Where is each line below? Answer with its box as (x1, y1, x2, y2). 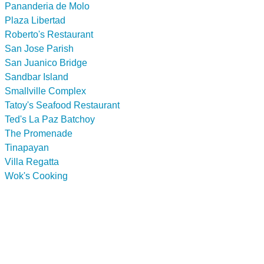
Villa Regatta (5, 156, 59, 167)
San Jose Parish (5, 43, 74, 54)
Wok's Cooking (5, 170, 68, 181)
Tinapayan (5, 142, 49, 153)
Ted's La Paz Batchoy (5, 114, 95, 124)
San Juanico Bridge (5, 57, 87, 68)
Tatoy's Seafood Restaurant (5, 100, 120, 110)
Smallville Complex (5, 85, 86, 96)
